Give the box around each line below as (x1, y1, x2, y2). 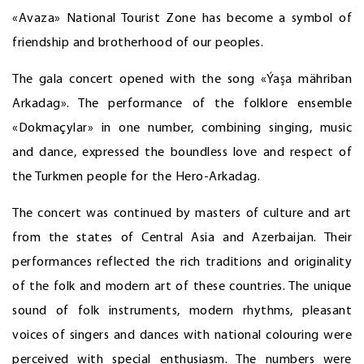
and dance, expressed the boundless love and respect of (12, 146, 352, 160)
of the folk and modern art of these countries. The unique (12, 280, 352, 294)
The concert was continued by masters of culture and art (12, 207, 352, 221)
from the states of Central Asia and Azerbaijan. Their (12, 232, 352, 245)
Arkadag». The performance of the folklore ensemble (12, 97, 352, 111)
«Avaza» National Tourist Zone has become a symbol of (12, 12, 352, 26)
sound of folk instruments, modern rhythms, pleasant (12, 305, 352, 318)
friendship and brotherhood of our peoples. (12, 37, 263, 50)
